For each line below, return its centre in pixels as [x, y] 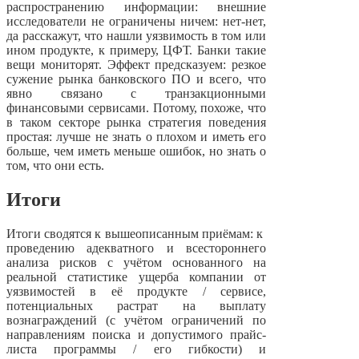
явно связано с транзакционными [136, 94]
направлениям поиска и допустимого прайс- [136, 335]
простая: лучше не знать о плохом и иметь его [136, 137]
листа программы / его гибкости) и [136, 349]
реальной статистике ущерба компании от [136, 277]
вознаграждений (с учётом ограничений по [136, 321]
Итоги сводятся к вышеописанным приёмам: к [136, 234]
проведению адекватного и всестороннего [136, 248]
